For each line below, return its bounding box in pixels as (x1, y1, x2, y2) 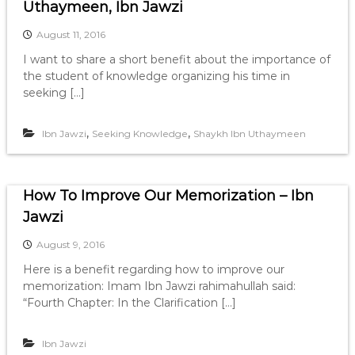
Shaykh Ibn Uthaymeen (193, 128, 306, 139)
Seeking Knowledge (91, 128, 188, 139)
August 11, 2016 (36, 29, 105, 40)
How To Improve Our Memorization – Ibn (22, 187, 314, 204)
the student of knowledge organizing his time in (22, 69, 290, 83)
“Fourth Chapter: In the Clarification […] (22, 296, 236, 310)
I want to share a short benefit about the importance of (22, 52, 330, 67)
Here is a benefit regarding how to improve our (22, 262, 284, 277)
